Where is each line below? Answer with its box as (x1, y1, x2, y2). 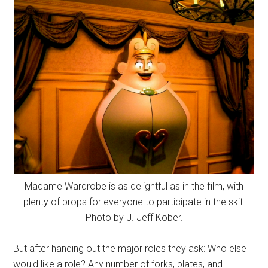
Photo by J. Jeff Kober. (85, 212, 183, 223)
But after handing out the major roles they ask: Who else (13, 243, 247, 254)
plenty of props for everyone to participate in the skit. (23, 196, 245, 208)
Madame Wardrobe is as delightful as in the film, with (25, 181, 243, 192)
